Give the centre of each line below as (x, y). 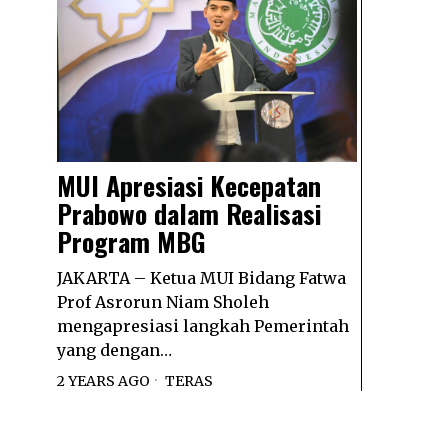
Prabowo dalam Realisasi (189, 213)
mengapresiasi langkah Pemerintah (203, 325)
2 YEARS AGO (103, 380)
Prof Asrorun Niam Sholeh (163, 301)
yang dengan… (114, 349)
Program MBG (131, 241)
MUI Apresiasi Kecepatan (189, 185)
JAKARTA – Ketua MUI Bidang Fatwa (201, 277)
